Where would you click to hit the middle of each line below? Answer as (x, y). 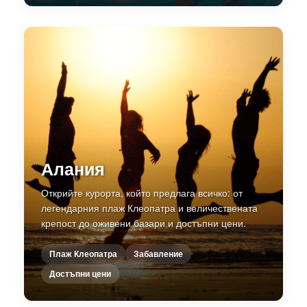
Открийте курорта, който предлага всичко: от (142, 192)
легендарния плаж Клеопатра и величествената (149, 207)
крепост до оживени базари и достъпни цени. (144, 222)
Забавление (158, 254)
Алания (73, 168)
